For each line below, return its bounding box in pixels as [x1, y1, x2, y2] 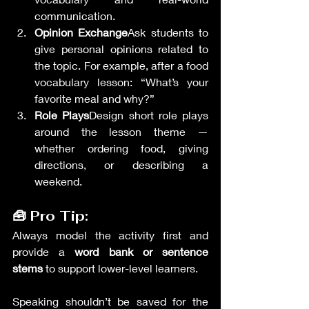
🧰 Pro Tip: [12, 207, 88, 225]
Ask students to [128, 26, 209, 39]
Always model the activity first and [12, 228, 208, 241]
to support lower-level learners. [43, 261, 198, 275]
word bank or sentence [74, 245, 209, 258]
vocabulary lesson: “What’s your [34, 75, 208, 88]
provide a [12, 245, 75, 258]
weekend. [34, 175, 82, 188]
